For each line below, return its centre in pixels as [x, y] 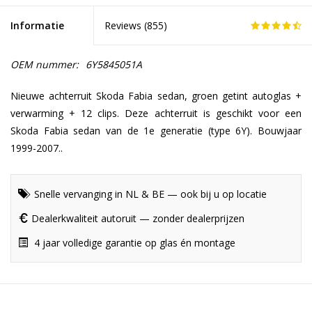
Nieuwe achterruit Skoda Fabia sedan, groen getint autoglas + [156, 96]
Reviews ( [126, 26]
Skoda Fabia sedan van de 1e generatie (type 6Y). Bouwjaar [156, 131]
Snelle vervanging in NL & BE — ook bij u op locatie [149, 194]
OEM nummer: [45, 65]
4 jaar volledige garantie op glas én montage [133, 243]
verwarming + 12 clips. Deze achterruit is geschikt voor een [156, 114]
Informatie [37, 26]
